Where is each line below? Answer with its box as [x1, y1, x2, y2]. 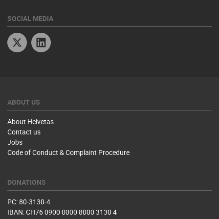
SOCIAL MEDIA [7, 14, 53, 23]
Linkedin [51, 33, 76, 43]
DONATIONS [7, 177, 46, 187]
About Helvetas [7, 117, 54, 126]
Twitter [27, 33, 48, 43]
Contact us [7, 127, 41, 136]
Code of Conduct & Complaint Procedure [7, 148, 130, 157]
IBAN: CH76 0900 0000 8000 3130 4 [7, 207, 117, 217]
